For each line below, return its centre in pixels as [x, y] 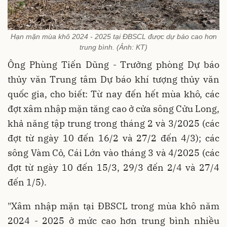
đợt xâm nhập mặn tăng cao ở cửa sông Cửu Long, [113, 109]
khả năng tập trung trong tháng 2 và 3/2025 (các [113, 124]
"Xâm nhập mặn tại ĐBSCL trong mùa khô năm [113, 206]
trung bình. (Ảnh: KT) [113, 47]
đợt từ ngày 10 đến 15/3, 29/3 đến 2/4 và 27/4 [113, 168]
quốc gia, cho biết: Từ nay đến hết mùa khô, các [113, 94]
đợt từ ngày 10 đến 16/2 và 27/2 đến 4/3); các [113, 138]
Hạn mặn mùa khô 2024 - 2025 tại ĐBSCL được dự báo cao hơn [113, 37]
